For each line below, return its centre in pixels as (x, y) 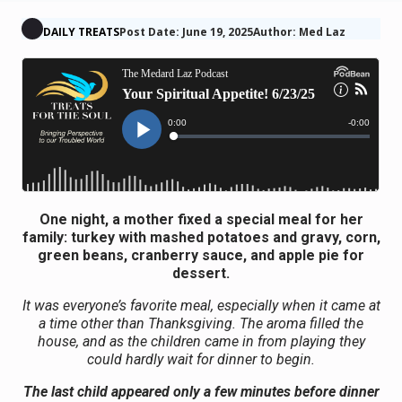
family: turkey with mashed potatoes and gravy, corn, (201, 237)
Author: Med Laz (300, 31)
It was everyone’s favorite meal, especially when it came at (201, 305)
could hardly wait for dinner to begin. (201, 359)
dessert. (201, 273)
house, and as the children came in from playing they (201, 341)
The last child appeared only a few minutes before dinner (201, 391)
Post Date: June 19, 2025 (187, 31)
